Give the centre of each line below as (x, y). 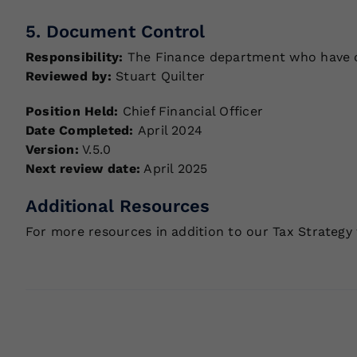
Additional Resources (117, 206)
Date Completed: (81, 130)
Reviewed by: (68, 76)
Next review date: (83, 169)
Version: (52, 149)
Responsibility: (76, 57)
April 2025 (174, 169)
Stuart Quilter (158, 76)
